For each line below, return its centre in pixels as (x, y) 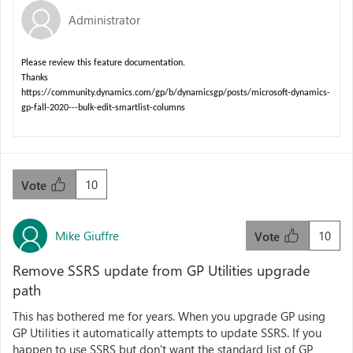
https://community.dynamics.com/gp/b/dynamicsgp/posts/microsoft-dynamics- (176, 93)
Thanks (35, 78)
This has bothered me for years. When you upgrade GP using (169, 316)
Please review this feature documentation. (103, 63)
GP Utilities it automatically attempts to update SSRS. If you (167, 333)
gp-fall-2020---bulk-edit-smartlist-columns (103, 108)
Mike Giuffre (87, 235)
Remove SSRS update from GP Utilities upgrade (161, 270)
